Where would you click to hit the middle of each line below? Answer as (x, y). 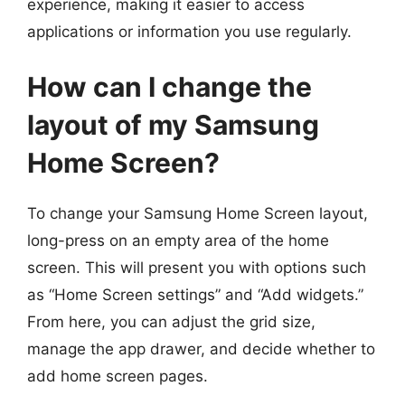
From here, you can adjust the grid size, (171, 322)
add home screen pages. (118, 376)
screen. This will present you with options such (197, 268)
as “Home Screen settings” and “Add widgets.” (195, 295)
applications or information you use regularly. (189, 31)
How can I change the (170, 87)
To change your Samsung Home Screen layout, (198, 213)
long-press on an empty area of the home (178, 240)
